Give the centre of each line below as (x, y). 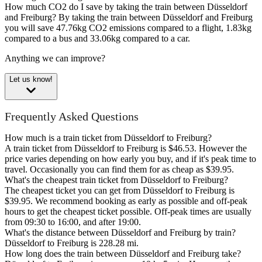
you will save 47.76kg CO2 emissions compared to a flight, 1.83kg (128, 28)
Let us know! (31, 80)
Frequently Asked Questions (72, 116)
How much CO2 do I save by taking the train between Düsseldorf (126, 7)
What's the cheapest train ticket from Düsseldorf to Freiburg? (116, 180)
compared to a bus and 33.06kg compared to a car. (97, 39)
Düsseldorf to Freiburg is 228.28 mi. (72, 243)
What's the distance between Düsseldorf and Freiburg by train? (120, 233)
